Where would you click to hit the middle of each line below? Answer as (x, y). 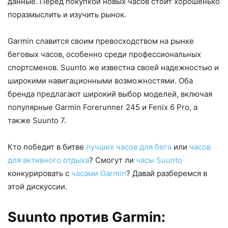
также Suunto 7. (37, 120)
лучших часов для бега (129, 147)
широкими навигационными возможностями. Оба (100, 80)
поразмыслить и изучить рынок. (67, 14)
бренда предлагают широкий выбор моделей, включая (110, 94)
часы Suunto (159, 160)
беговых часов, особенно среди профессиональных (104, 54)
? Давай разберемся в (167, 173)
